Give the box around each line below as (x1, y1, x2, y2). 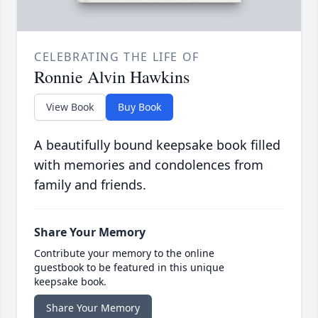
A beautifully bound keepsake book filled (34, 136, 280, 154)
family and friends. (34, 176, 146, 194)
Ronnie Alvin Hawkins (34, 65, 190, 89)
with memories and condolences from (34, 156, 263, 174)
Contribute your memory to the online (34, 246, 214, 261)
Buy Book (118, 100, 161, 114)
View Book (46, 100, 94, 114)
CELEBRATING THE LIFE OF (34, 49, 199, 65)
